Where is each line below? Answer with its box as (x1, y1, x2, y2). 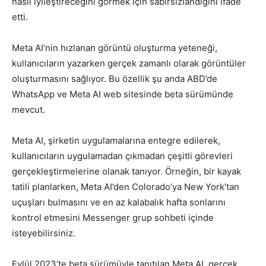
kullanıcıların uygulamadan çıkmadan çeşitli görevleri (12, 150, 233, 162)
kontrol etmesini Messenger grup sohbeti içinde (12, 212, 214, 224)
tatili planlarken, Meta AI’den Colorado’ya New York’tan (12, 181, 239, 193)
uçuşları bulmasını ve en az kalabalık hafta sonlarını (12, 197, 226, 208)
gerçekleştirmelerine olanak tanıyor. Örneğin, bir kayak (12, 166, 241, 178)
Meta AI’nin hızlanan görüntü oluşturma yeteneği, (12, 42, 217, 54)
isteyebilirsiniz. (12, 227, 75, 239)
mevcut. (12, 104, 45, 116)
